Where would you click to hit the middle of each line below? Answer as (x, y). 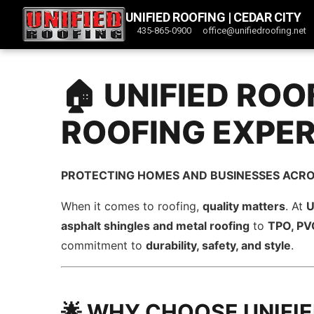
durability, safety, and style (219, 245)
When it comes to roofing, (132, 206)
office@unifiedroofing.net (255, 30)
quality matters (244, 206)
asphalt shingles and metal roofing (156, 226)
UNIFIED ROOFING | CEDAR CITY (213, 17)
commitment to (104, 245)
